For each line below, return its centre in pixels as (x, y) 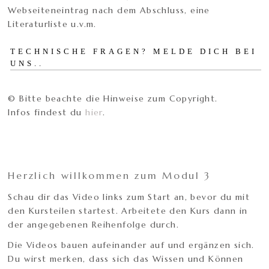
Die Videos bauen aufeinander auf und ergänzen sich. (131, 245)
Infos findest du (47, 113)
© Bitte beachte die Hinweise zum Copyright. (113, 99)
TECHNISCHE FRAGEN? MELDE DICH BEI (134, 52)
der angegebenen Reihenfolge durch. (94, 225)
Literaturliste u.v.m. (52, 24)
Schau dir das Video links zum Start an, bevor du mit (129, 197)
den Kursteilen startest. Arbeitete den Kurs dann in (128, 211)
